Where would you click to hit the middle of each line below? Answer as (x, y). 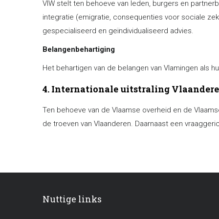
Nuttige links (72, 199)
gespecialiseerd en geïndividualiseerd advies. (118, 31)
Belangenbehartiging (79, 49)
